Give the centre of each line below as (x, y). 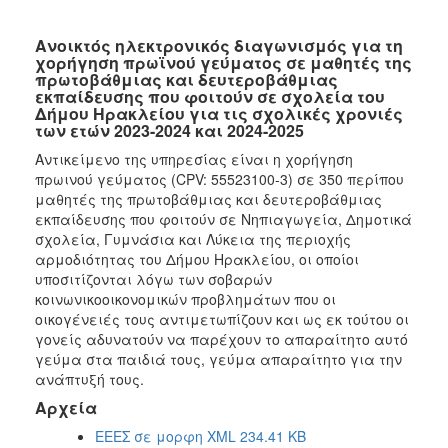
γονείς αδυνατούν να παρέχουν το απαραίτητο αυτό (221, 338)
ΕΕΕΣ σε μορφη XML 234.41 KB (200, 435)
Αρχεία (66, 407)
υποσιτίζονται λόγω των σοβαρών (153, 278)
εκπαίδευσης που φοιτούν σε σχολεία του (210, 96)
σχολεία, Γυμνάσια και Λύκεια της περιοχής (193, 238)
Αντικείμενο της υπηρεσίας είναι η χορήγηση (194, 158)
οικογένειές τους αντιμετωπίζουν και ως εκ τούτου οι (222, 318)
